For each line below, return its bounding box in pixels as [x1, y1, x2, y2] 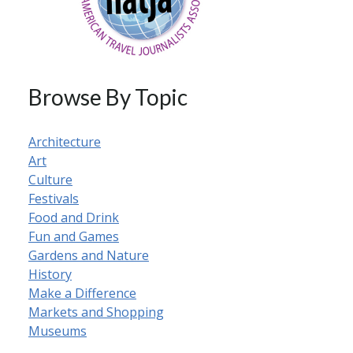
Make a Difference [28, 284, 136, 302]
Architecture [28, 133, 101, 150]
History [28, 266, 72, 283]
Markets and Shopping [28, 303, 164, 321]
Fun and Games [28, 228, 119, 245]
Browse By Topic [28, 84, 188, 110]
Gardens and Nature [28, 247, 149, 264]
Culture [28, 171, 72, 188]
